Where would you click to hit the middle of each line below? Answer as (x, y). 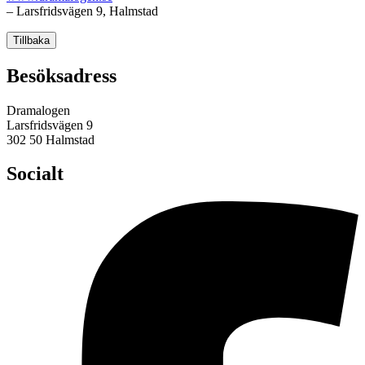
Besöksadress (62, 75)
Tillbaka (31, 40)
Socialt (35, 174)
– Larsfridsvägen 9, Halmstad (82, 11)
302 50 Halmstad (51, 139)
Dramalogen (38, 110)
